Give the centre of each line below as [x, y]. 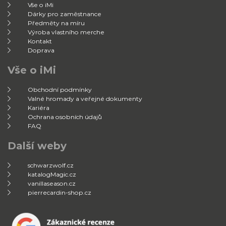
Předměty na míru [56, 23]
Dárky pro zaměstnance [65, 14]
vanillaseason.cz [52, 183]
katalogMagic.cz [52, 174]
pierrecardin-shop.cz [60, 192]
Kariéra [39, 107]
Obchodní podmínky [60, 89]
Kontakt [40, 41]
